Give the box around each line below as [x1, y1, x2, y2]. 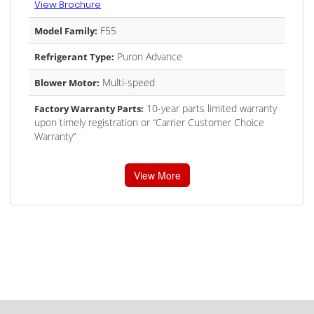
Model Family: [34, 25, 97, 37]
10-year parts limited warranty [144, 102, 277, 115]
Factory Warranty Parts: [34, 102, 144, 115]
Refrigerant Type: [34, 50, 114, 63]
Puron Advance [114, 50, 182, 63]
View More [133, 168, 181, 182]
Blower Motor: [34, 76, 100, 89]
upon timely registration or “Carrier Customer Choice [34, 116, 264, 129]
